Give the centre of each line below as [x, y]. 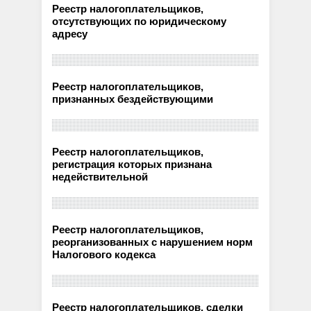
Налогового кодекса [104, 254]
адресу [70, 34]
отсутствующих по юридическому [140, 21]
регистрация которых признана [132, 164]
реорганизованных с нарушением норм [153, 242]
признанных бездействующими [133, 99]
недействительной [100, 177]
